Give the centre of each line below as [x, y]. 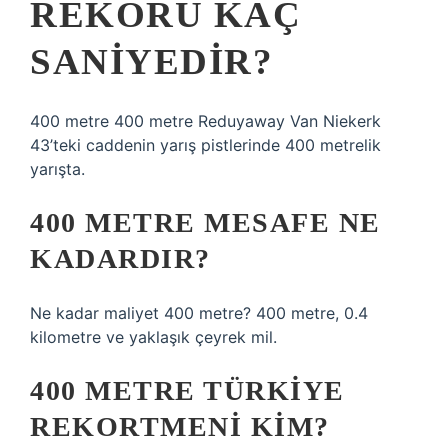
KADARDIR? [120, 258]
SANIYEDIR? [151, 61]
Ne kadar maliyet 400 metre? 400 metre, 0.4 [199, 313]
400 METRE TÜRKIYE [187, 390]
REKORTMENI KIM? [180, 426]
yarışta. [57, 169]
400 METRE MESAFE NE [205, 222]
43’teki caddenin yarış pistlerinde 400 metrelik [205, 145]
